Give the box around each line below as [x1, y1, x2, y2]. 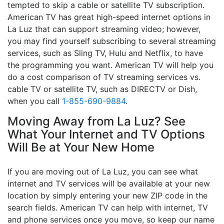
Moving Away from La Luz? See [7, 113, 185, 128]
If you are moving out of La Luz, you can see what [7, 166, 198, 176]
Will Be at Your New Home [7, 139, 154, 154]
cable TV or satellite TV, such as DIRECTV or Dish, [7, 83, 197, 94]
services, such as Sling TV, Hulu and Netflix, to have [7, 47, 203, 58]
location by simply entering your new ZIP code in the [7, 190, 207, 200]
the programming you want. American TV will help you [7, 59, 213, 70]
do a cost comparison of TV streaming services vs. [7, 71, 200, 82]
